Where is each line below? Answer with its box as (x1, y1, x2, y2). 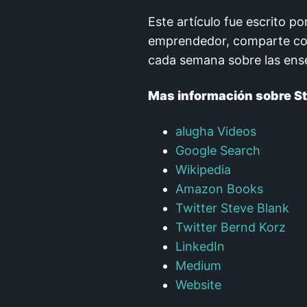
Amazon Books (175, 182, 263, 197)
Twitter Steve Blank (175, 201, 289, 216)
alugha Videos (175, 124, 256, 139)
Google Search (175, 143, 260, 158)
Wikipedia (175, 162, 231, 177)
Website (175, 278, 221, 293)
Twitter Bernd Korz (175, 220, 286, 235)
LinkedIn (175, 239, 225, 254)
